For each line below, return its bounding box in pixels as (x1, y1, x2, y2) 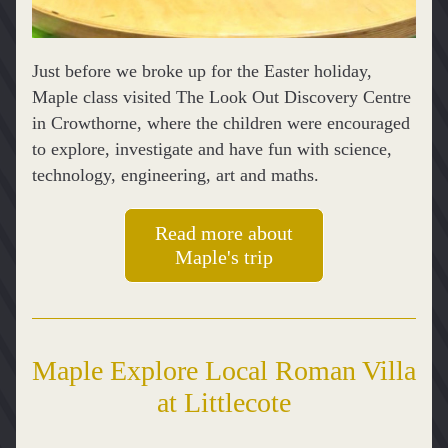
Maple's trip (175, 246, 273, 268)
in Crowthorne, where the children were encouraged (32, 113, 410, 133)
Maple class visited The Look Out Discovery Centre (32, 87, 411, 107)
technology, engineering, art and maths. (32, 165, 319, 185)
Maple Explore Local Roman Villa (32, 355, 416, 386)
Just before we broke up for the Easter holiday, (32, 61, 372, 81)
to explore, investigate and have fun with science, (32, 139, 392, 159)
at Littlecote (157, 387, 291, 418)
